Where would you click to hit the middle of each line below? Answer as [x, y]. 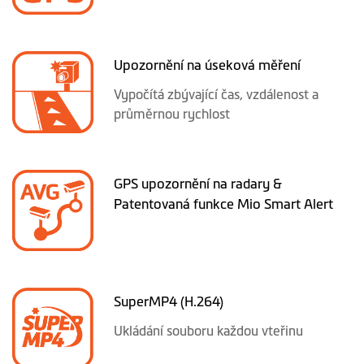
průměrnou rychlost [172, 114]
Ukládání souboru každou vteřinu [209, 331]
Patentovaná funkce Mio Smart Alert [224, 204]
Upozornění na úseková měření [208, 65]
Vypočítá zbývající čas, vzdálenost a [217, 95]
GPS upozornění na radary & [198, 183]
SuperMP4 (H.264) [169, 301]
